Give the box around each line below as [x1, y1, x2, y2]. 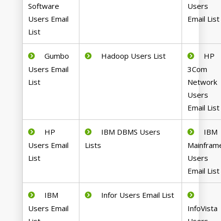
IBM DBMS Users [99, 127, 161, 137]
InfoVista [187, 203, 218, 214]
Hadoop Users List [99, 51, 166, 61]
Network [187, 77, 218, 87]
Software [28, 1, 60, 11]
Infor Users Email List [99, 190, 175, 200]
